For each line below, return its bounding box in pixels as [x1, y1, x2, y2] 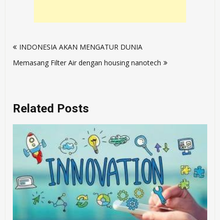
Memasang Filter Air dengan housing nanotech [13, 58, 162, 68]
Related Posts [13, 102, 89, 116]
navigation [12, 46, 69, 60]
